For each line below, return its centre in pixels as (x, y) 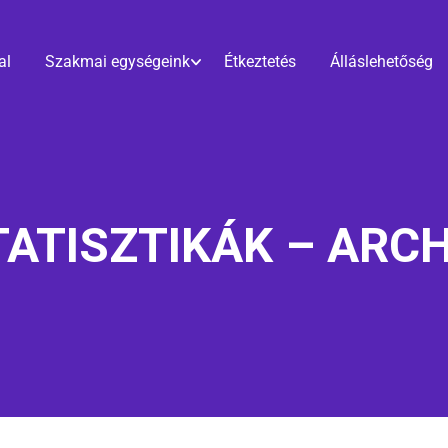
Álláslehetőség (381, 61)
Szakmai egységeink (117, 61)
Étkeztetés (260, 61)
